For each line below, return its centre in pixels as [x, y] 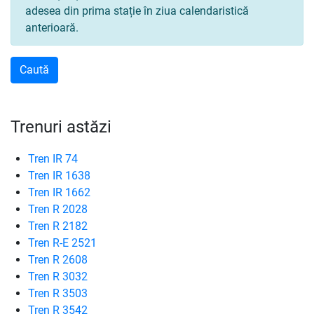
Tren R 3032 [58, 277]
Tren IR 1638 [59, 176]
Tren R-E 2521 [62, 243]
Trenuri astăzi [61, 127]
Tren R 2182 [58, 226]
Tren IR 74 [53, 159]
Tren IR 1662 [59, 192]
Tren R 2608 [58, 260]
